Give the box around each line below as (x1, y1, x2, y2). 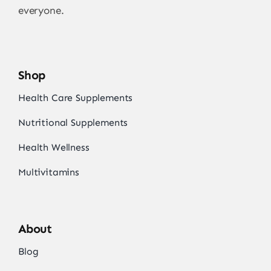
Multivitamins (18, 166, 79, 178)
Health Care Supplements (18, 92, 133, 104)
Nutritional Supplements (18, 117, 128, 129)
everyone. (18, 4, 64, 17)
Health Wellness (18, 142, 90, 154)
